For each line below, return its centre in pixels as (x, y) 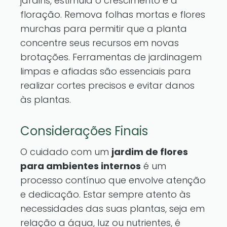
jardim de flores (150, 152)
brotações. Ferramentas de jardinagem (111, 57)
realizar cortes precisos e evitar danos (107, 85)
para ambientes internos (81, 166)
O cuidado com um (66, 152)
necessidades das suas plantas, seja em (112, 209)
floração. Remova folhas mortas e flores (113, 14)
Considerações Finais (84, 131)
